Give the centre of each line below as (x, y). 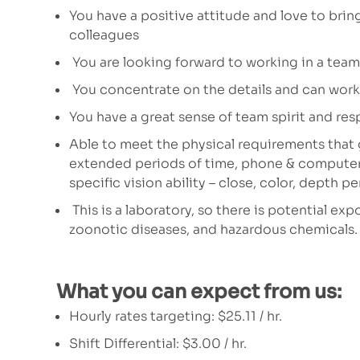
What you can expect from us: (199, 292)
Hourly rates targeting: (143, 317)
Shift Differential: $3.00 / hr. (158, 344)
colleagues (104, 35)
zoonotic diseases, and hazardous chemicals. (213, 230)
